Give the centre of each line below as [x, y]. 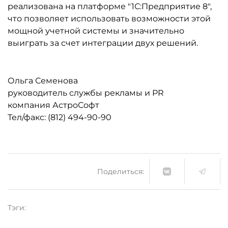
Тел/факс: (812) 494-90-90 [60, 117]
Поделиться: [121, 171]
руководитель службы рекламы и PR [86, 93]
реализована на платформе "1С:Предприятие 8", [110, 6]
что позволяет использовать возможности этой [109, 19]
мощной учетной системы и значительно [96, 31]
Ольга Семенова [43, 81]
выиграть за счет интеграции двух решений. [103, 43]
